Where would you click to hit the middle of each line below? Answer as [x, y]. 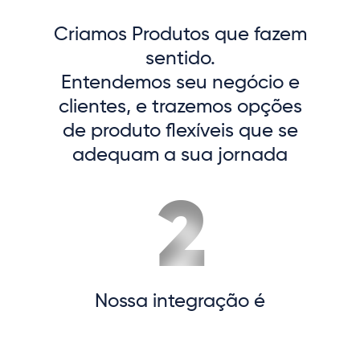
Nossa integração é [180, 302]
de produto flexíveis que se [180, 131]
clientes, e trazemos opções [180, 107]
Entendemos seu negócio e [180, 83]
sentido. [180, 59]
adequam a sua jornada [180, 155]
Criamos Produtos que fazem [180, 35]
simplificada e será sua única [180, 326]
